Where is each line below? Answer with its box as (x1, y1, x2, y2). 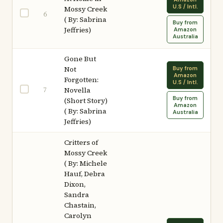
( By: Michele (64, 158, 107, 168)
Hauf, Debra (64, 169, 105, 179)
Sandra (64, 190, 89, 200)
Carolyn (64, 211, 92, 221)
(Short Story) (64, 96, 108, 106)
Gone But (64, 54, 96, 64)
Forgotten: (64, 75, 99, 85)
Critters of (64, 137, 98, 147)
